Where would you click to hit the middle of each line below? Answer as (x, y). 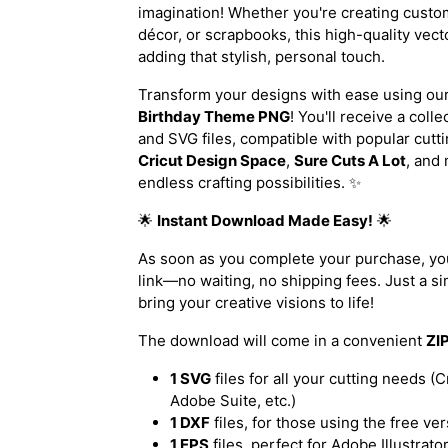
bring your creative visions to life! (256, 302)
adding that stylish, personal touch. (261, 56)
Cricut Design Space (212, 160)
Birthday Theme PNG (214, 116)
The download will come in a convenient (282, 340)
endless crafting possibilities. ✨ (249, 182)
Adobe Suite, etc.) (233, 400)
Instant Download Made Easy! (265, 220)
